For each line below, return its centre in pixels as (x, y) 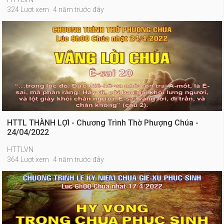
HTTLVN (20, 149)
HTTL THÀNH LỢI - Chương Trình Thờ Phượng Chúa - (103, 123)
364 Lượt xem (28, 159)
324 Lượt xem (28, 9)
